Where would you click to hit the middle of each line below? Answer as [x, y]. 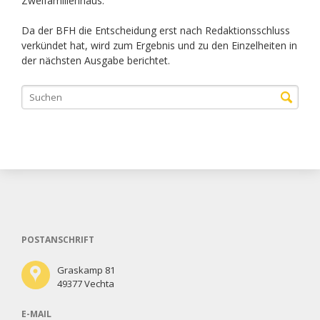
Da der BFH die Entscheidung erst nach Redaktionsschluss [155, 30]
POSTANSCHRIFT [57, 240]
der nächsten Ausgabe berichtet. [95, 60]
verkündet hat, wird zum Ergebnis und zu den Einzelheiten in [159, 45]
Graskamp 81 [86, 270]
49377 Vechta [85, 284]
